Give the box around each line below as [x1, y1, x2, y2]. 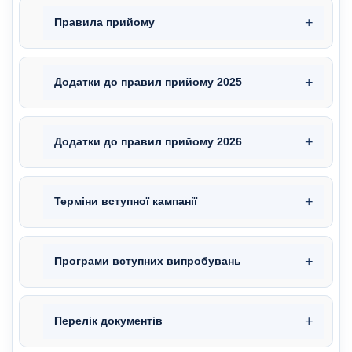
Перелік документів [54, 315, 163, 327]
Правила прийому [54, 16, 155, 28]
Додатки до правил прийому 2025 [54, 76, 242, 88]
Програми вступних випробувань [54, 255, 241, 267]
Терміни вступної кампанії [54, 196, 197, 207]
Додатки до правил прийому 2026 [54, 136, 242, 148]
